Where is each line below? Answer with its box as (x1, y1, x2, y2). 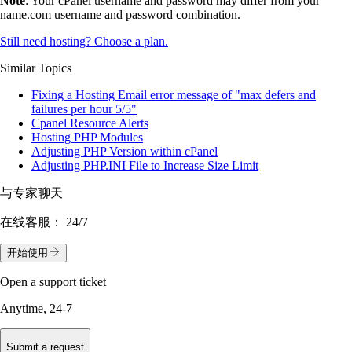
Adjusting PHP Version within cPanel (31, 144, 218, 158)
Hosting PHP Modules (31, 130, 143, 144)
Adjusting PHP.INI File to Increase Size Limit (31, 158, 258, 172)
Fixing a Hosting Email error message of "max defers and (31, 87, 316, 101)
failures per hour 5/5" (31, 101, 137, 115)
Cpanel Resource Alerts (31, 115, 148, 130)
